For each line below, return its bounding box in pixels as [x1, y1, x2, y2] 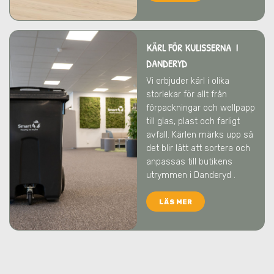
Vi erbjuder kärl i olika [146, 76, 229, 86]
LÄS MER [159, 198, 192, 206]
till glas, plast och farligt [146, 116, 240, 127]
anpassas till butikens [146, 157, 232, 167]
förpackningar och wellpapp [146, 103, 255, 113]
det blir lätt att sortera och [146, 143, 250, 154]
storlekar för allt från [146, 89, 227, 100]
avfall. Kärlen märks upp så [146, 130, 253, 140]
